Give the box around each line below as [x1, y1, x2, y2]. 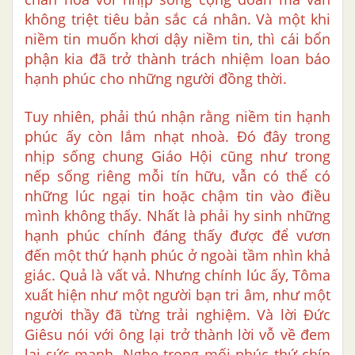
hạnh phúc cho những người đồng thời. [25, 69, 287, 89]
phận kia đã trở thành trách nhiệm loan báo [25, 49, 330, 69]
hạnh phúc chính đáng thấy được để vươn [25, 226, 330, 246]
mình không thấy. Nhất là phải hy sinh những [25, 206, 330, 226]
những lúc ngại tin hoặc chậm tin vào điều [25, 186, 330, 206]
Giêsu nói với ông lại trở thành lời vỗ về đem [25, 325, 330, 345]
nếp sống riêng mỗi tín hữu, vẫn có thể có [25, 166, 330, 186]
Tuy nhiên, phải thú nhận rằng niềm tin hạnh [25, 107, 330, 127]
